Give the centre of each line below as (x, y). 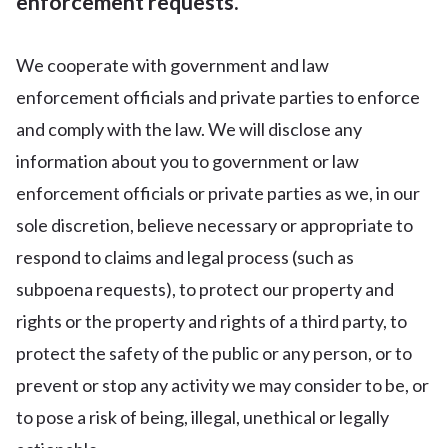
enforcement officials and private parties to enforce (218, 97)
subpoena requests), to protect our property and (205, 289)
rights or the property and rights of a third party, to (211, 321)
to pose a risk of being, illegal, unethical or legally (202, 417)
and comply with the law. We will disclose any (189, 129)
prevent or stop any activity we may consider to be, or (222, 385)
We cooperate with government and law (172, 65)
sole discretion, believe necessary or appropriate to (214, 225)
